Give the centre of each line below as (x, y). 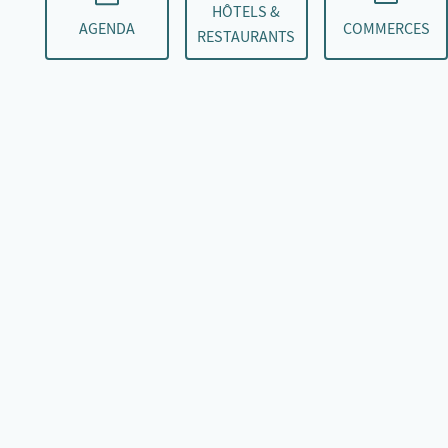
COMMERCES (386, 28)
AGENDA (106, 28)
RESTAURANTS (246, 37)
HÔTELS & (246, 12)
